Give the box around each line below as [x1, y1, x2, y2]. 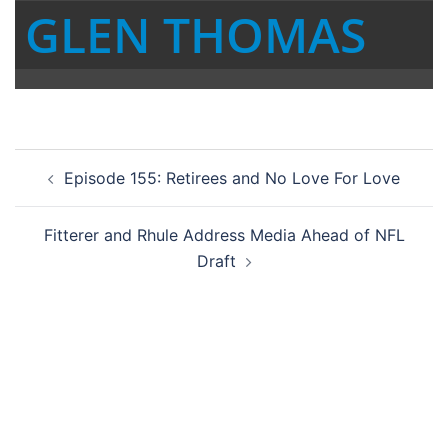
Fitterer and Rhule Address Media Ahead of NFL [43, 225, 405, 246]
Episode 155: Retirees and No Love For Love [64, 168, 400, 189]
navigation [14, 175, 137, 205]
